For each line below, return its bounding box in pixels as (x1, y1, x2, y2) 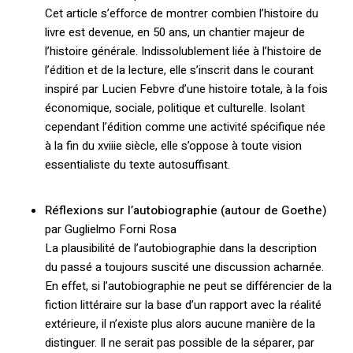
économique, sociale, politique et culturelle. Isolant (44, 98, 305, 117)
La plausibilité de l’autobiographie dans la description (44, 240, 317, 258)
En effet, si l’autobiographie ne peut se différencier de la (44, 277, 332, 295)
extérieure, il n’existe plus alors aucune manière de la (44, 315, 315, 333)
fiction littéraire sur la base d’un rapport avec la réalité (44, 296, 321, 314)
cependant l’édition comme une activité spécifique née (44, 117, 325, 136)
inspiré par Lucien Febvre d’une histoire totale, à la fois (44, 80, 328, 98)
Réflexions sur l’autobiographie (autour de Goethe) (44, 202, 327, 220)
